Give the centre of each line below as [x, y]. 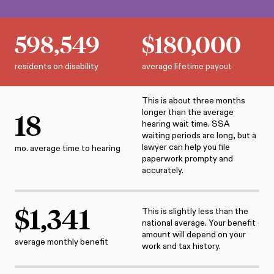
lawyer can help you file [186, 147]
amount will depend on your [194, 235]
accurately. [162, 170]
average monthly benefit [61, 242]
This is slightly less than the [195, 211]
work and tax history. [181, 246]
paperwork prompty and [187, 159]
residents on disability [57, 66]
